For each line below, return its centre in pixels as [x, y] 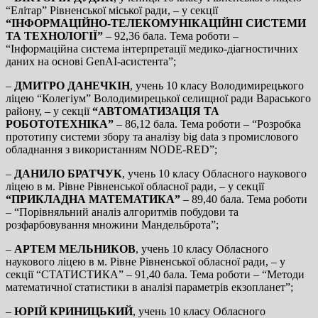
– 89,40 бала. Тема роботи [244, 199]
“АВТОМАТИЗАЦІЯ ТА [156, 111]
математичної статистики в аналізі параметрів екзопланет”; [149, 287]
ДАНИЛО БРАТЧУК [68, 173]
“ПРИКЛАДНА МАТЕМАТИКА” [93, 199]
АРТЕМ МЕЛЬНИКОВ [75, 248]
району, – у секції [49, 111]
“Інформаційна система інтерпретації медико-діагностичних [152, 48]
